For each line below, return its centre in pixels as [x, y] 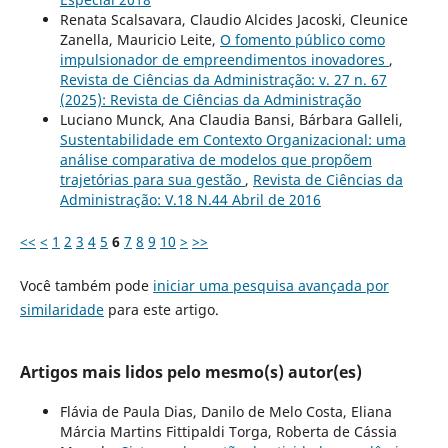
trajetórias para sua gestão [152, 180]
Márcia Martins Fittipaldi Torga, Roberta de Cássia [228, 432]
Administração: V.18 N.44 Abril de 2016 [190, 200]
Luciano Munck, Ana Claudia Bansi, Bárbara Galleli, [231, 120]
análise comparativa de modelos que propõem [215, 160]
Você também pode [86, 286]
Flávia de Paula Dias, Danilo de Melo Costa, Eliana [225, 412]
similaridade [61, 310]
